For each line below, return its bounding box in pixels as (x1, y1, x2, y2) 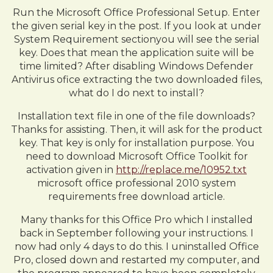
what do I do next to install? (69, 87, 204, 99)
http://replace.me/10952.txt (116, 164, 247, 175)
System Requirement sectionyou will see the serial (13, 34, 260, 45)
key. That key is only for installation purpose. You (18, 137, 255, 149)
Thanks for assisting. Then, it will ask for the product (10, 124, 263, 135)
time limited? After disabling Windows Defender (19, 60, 253, 72)
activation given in (26, 164, 116, 175)
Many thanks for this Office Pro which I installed (20, 214, 253, 225)
